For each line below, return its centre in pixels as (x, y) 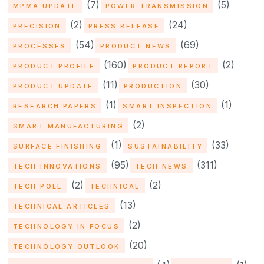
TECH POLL (38, 187)
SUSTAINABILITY (166, 146)
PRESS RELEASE (124, 26)
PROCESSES (40, 46)
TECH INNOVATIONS (57, 166)
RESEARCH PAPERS (55, 106)
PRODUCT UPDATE (53, 86)
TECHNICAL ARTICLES (62, 207)
